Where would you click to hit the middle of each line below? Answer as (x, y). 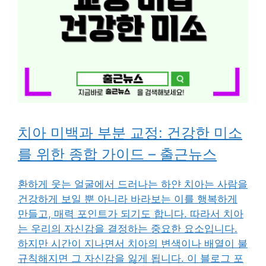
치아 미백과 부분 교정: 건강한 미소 (130, 132)
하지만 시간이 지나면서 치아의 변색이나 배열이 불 (133, 243)
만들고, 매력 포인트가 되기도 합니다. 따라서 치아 (131, 213)
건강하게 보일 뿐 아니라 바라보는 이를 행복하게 (128, 199)
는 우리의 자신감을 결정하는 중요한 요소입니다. (128, 228)
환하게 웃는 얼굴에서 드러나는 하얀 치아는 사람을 (133, 184)
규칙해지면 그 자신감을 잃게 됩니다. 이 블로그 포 (131, 258)
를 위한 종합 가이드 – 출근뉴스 (117, 154)
